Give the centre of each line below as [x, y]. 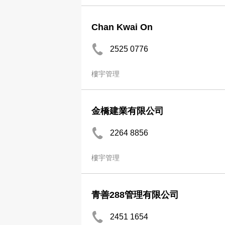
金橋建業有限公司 [128, 111]
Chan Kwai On [122, 27]
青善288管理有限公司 [135, 195]
